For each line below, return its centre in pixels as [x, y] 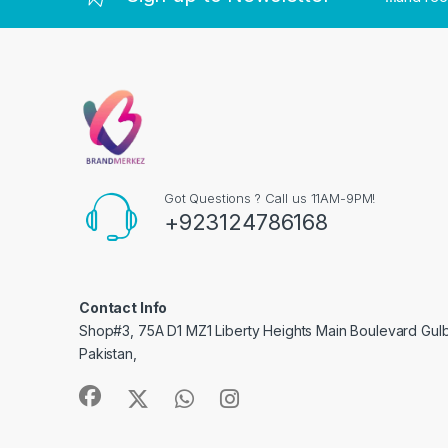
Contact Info [123, 308]
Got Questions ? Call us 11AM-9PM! [269, 198]
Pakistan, [108, 354]
